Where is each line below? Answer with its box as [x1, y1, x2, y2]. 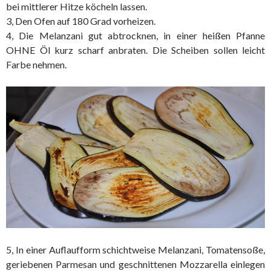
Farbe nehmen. [6, 59, 67, 71]
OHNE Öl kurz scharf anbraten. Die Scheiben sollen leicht [6, 44, 265, 56]
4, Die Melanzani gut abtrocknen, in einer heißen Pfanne [6, 30, 265, 42]
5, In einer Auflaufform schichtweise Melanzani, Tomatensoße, [6, 244, 265, 256]
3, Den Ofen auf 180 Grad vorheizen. [6, 15, 155, 27]
